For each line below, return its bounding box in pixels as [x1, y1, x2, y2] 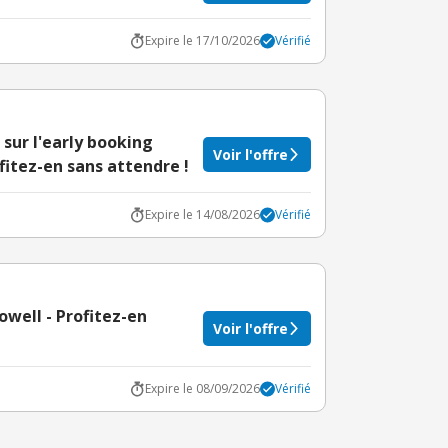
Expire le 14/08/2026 [145, 206, 260, 223]
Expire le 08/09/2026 [145, 380, 260, 397]
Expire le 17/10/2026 [145, 32, 260, 49]
